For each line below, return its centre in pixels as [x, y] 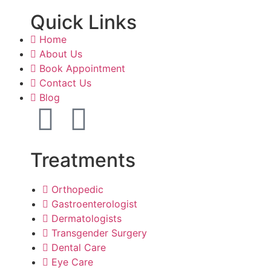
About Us [61, 54]
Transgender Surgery [99, 233]
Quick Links [83, 22]
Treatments [83, 160]
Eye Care [72, 262]
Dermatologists [87, 218]
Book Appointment [82, 68]
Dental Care [79, 247]
